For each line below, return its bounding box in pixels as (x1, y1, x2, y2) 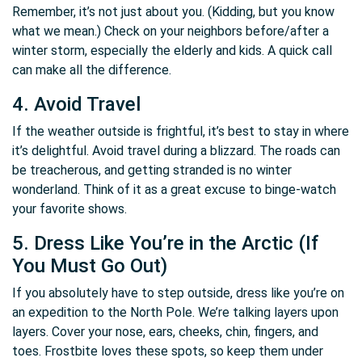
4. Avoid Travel (12, 93, 141, 116)
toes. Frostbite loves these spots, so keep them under (12, 343, 323, 359)
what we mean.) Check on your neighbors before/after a (12, 23, 329, 39)
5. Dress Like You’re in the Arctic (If (12, 232, 319, 255)
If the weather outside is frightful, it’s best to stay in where (12, 124, 349, 139)
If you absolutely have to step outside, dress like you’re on (12, 285, 344, 301)
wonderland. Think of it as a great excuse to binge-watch (12, 182, 336, 197)
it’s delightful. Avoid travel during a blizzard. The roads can (12, 143, 340, 158)
